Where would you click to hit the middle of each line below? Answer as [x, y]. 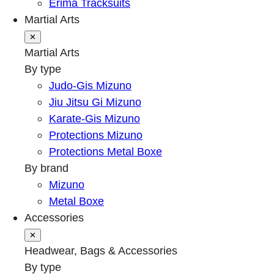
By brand [46, 168]
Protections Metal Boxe [106, 152]
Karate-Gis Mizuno [94, 119]
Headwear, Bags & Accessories [101, 251]
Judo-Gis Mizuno [90, 86]
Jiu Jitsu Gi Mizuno [95, 102]
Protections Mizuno [96, 135]
